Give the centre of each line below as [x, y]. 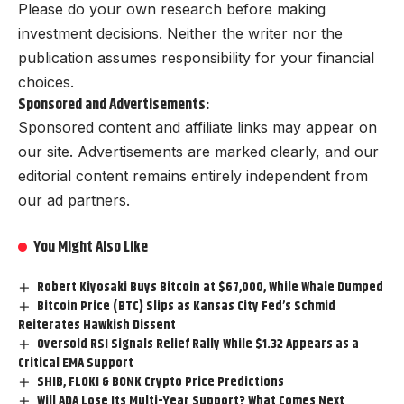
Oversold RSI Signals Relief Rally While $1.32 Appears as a [198, 344]
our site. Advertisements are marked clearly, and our [198, 152]
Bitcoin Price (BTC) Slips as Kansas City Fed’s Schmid [187, 307]
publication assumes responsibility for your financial [196, 58]
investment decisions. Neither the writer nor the [180, 34]
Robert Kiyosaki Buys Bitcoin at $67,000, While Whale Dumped [211, 288]
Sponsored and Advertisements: [114, 105]
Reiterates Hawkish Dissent [97, 326]
